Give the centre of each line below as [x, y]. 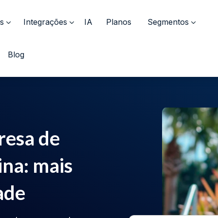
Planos [119, 22]
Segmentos [168, 22]
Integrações [45, 22]
